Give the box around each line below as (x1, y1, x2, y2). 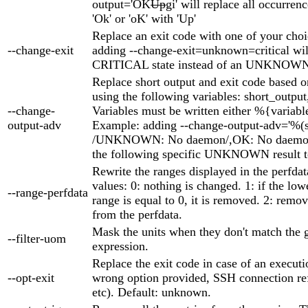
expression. (92, 239, 148, 253)
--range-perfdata (8, 185, 88, 199)
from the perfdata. (92, 207, 182, 221)
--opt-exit (8, 270, 54, 285)
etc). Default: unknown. (92, 285, 211, 299)
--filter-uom (8, 231, 66, 245)
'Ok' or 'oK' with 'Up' (92, 11, 196, 25)
